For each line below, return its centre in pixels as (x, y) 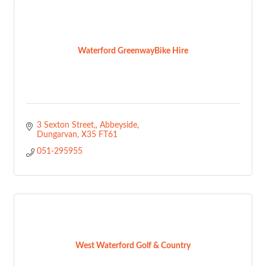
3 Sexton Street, (66, 125)
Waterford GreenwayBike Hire (133, 51)
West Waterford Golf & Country (133, 246)
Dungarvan (57, 135)
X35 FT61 (99, 135)
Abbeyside (118, 125)
